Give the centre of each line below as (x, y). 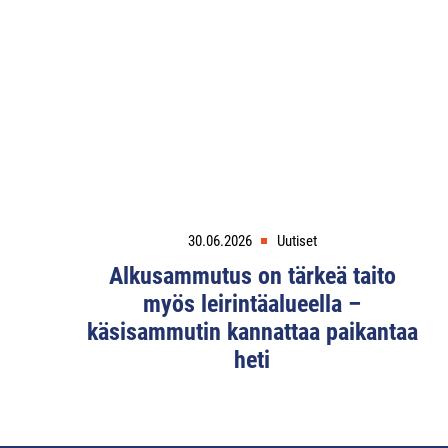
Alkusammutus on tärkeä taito (252, 276)
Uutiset (296, 241)
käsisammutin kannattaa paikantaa (252, 332)
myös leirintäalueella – (252, 304)
